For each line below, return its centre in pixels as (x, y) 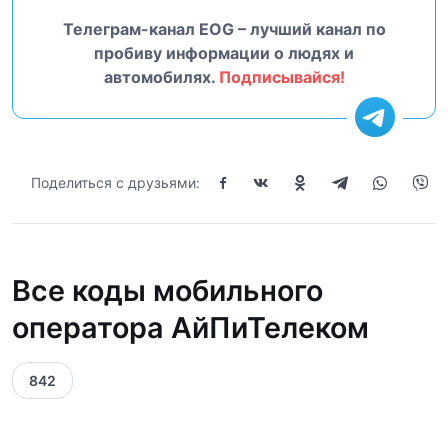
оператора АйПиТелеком (190, 327)
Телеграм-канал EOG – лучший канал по (224, 29)
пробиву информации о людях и (224, 53)
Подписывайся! (281, 77)
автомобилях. (161, 77)
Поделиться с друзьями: (115, 183)
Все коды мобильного (167, 290)
